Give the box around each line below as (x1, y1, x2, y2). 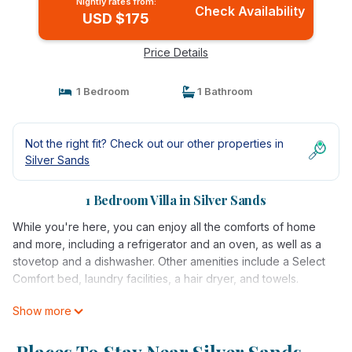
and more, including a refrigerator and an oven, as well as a (13, 237, 321, 251)
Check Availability (194, 3, 305, 19)
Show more (13, 304, 71, 317)
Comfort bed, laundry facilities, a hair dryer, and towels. (13, 272, 299, 285)
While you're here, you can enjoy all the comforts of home (13, 220, 316, 233)
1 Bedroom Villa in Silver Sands (86, 192, 266, 208)
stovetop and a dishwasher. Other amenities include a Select (13, 255, 325, 268)
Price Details (144, 46, 208, 59)
